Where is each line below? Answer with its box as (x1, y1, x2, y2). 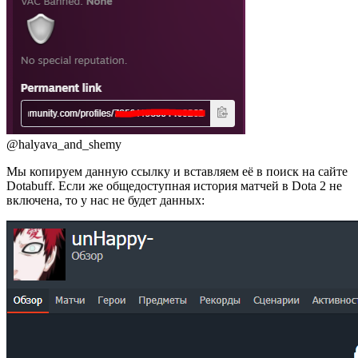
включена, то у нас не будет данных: (6, 193, 205, 207)
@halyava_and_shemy (6, 137, 121, 151)
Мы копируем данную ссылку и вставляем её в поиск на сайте (6, 164, 348, 178)
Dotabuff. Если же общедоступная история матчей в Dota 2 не (6, 178, 342, 193)
